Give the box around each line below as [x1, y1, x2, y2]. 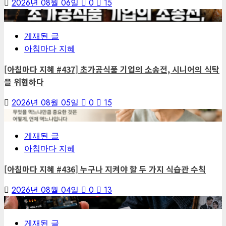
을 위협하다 [4, 76, 44, 88]
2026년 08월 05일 [12, 97, 81, 109]
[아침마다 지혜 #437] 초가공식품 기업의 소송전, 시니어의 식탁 [4, 63, 219, 76]
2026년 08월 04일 [12, 184, 81, 196]
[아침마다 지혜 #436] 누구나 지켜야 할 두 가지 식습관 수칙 [4, 163, 206, 176]
